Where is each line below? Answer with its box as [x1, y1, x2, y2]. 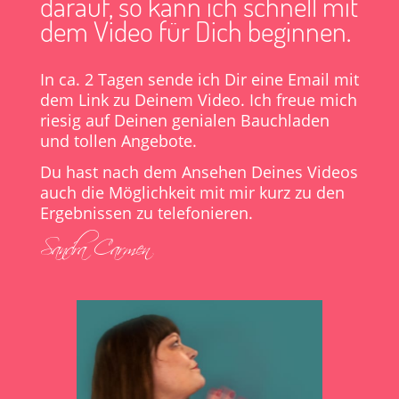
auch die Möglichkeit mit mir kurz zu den [39, 182, 345, 204]
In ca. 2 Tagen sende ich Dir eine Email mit [39, 69, 359, 91]
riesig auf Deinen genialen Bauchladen [39, 110, 330, 132]
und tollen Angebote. [39, 130, 197, 152]
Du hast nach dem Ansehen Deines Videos [39, 161, 358, 183]
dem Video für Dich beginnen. [39, 12, 351, 50]
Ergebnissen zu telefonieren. [39, 202, 253, 224]
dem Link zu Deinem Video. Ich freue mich [39, 89, 357, 111]
